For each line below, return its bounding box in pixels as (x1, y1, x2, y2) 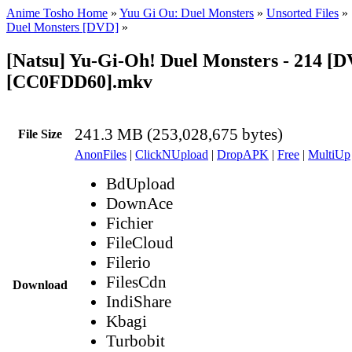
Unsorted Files (266, 6, 339, 20)
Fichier (106, 213, 153, 233)
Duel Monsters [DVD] (6, 20, 119, 34)
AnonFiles (75, 147, 126, 161)
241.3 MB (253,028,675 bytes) (75, 124, 283, 144)
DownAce (106, 193, 173, 213)
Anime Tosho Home (6, 6, 108, 20)
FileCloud (106, 233, 174, 252)
